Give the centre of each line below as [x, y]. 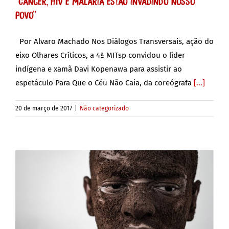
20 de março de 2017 [44, 108]
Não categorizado [104, 108]
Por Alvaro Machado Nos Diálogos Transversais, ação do [114, 41]
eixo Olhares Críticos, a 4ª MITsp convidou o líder [100, 55]
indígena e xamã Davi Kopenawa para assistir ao [99, 69]
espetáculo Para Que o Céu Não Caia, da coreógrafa [105, 83]
